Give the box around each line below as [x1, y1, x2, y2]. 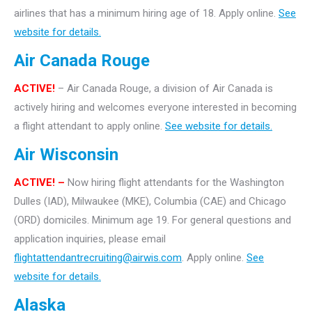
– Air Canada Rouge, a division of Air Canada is [55, 81, 273, 95]
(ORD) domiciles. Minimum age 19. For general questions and [14, 213, 291, 226]
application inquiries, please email [14, 232, 166, 245]
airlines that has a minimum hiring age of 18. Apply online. [14, 6, 279, 19]
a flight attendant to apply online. [14, 119, 165, 132]
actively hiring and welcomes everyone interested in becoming [14, 100, 297, 114]
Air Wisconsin [14, 144, 118, 164]
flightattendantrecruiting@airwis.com [14, 251, 182, 264]
